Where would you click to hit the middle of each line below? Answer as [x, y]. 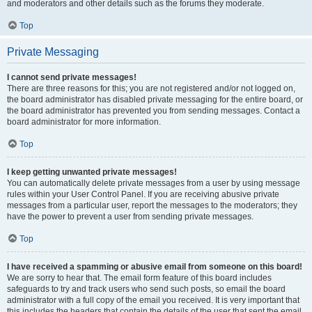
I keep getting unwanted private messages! [92, 172]
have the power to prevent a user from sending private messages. [130, 217]
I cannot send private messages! [72, 77]
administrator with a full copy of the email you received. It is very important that [153, 300]
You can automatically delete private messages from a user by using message [154, 183]
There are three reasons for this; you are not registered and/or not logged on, [151, 88]
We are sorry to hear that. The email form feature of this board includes [139, 278]
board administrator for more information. [84, 122]
